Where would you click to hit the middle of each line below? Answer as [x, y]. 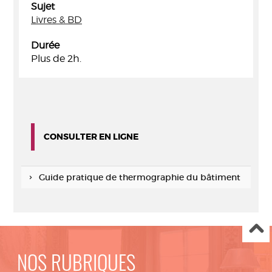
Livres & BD [56, 20]
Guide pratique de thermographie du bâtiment [139, 177]
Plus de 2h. [56, 59]
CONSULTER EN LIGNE [91, 137]
